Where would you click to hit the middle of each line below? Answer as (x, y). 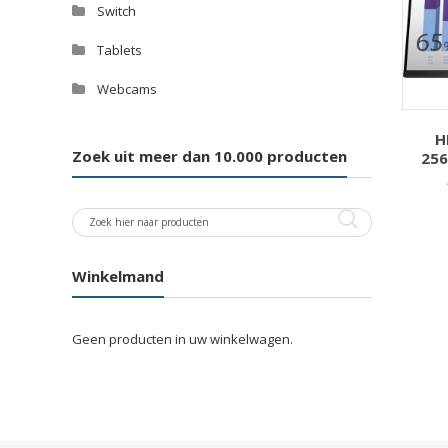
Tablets (119, 50)
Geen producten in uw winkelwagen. (182, 339)
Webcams (127, 89)
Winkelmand (118, 276)
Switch (116, 11)
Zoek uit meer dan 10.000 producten (209, 155)
